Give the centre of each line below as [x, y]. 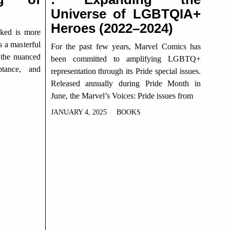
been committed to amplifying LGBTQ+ [126, 59]
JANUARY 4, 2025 [79, 112]
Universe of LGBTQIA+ [126, 14]
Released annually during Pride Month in [126, 83]
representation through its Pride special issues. [126, 71]
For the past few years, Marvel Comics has [126, 46]
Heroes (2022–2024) [112, 28]
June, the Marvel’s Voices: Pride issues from [122, 96]
